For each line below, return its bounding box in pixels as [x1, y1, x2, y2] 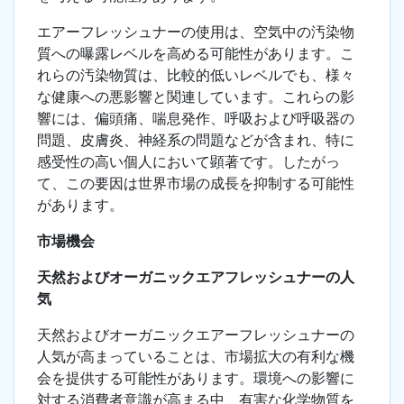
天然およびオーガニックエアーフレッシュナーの [37, 326, 354, 344]
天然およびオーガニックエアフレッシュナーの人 [37, 268, 354, 287]
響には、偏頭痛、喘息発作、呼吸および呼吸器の [37, 109, 354, 128]
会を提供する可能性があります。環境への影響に [37, 369, 354, 388]
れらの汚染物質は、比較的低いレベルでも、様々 [37, 66, 354, 85]
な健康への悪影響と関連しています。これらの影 [37, 87, 354, 106]
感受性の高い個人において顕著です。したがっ [37, 152, 340, 171]
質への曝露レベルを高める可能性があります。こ [37, 44, 354, 63]
